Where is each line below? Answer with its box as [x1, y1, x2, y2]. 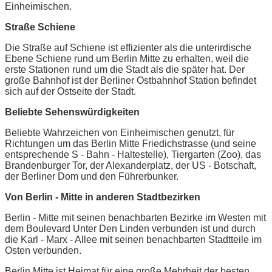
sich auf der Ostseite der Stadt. [5, 86, 136, 97]
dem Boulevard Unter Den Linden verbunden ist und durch [5, 223, 256, 234]
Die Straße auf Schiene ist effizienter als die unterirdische [5, 42, 251, 53]
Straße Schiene [5, 21, 75, 32]
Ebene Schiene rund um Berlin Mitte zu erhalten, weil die [5, 53, 249, 64]
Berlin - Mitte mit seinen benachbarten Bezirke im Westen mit [5, 212, 266, 223]
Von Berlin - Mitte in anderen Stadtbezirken [5, 191, 200, 202]
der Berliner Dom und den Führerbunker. [5, 171, 178, 182]
